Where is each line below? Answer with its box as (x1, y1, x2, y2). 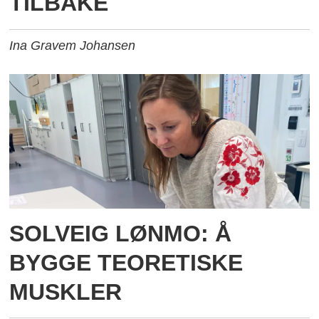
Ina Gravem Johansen (9, 38, 136, 53)
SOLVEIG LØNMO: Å (9, 220, 232, 246)
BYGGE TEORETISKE (9, 249, 244, 276)
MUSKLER (9, 278, 122, 305)
